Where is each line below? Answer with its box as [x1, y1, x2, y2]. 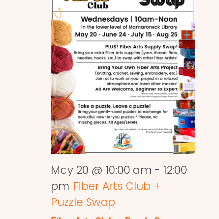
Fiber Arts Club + [73, 178, 161, 194]
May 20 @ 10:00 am [50, 162, 152, 178]
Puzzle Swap [50, 195, 115, 210]
